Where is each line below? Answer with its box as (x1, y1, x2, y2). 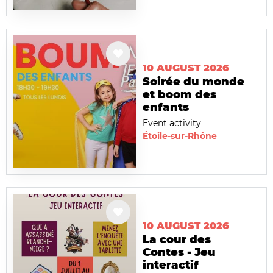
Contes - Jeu (143, 246, 216, 260)
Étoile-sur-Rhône (143, 130, 217, 142)
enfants (143, 101, 189, 115)
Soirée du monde (143, 75, 244, 89)
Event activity (143, 118, 201, 129)
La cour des (143, 233, 211, 247)
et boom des (143, 88, 216, 102)
